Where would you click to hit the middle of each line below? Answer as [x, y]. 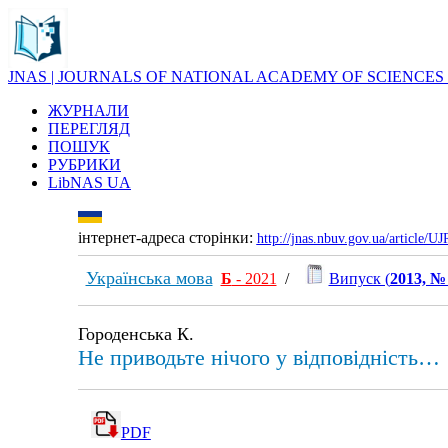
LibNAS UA [89, 182]
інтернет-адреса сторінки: [167, 237]
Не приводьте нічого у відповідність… [258, 357]
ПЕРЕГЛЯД [89, 128]
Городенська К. [135, 334]
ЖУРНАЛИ [88, 110]
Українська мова [149, 278]
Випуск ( [359, 278]
